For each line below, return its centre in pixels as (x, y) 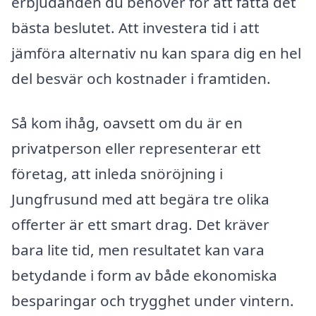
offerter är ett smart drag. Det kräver (140, 225)
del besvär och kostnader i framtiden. (141, 78)
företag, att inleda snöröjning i (117, 174)
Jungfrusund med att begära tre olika (140, 199)
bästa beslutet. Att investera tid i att (135, 27)
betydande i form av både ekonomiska (144, 275)
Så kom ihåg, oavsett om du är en (127, 123)
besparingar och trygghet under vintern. (153, 301)
